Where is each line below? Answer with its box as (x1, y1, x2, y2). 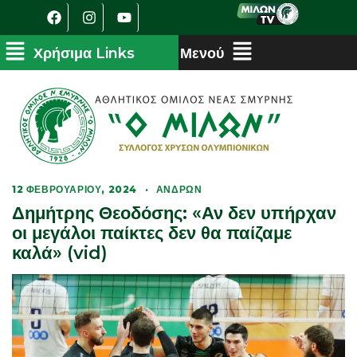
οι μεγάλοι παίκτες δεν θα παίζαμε (12, 222, 292, 244)
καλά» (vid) (12, 242, 108, 264)
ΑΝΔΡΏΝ (155, 183, 202, 195)
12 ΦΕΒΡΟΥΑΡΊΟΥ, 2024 (12, 183, 137, 195)
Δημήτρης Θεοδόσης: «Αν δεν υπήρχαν (12, 202, 336, 224)
